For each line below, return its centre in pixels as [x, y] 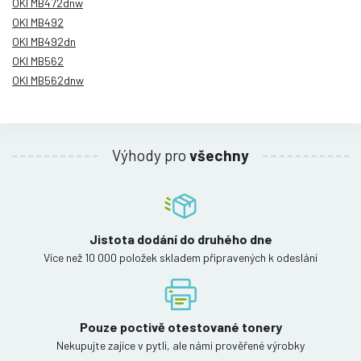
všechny [219, 155]
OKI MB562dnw [48, 80]
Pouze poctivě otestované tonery [180, 326]
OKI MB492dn [44, 41]
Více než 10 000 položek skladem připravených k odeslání [180, 257]
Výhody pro [151, 155]
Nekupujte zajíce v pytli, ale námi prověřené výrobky [180, 345]
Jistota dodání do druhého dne [180, 239]
